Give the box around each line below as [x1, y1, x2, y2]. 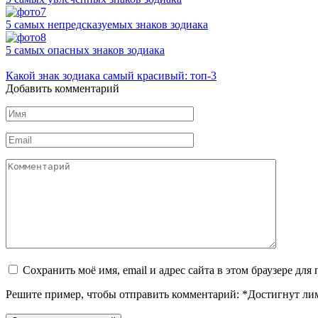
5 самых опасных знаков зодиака [6, 43, 165, 56]
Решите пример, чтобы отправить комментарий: [6, 287, 239, 300]
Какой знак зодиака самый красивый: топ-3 [6, 69, 216, 82]
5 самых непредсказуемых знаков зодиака [6, 18, 208, 31]
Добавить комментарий [6, 82, 119, 94]
